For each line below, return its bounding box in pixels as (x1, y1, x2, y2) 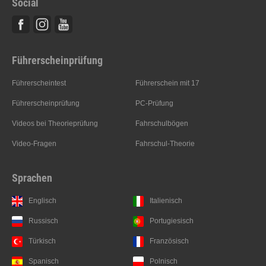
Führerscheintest (12, 78, 66, 87)
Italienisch (149, 196, 182, 205)
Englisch (28, 196, 56, 205)
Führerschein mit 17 (135, 78, 200, 87)
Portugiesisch (149, 216, 194, 225)
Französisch (149, 236, 189, 245)
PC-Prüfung (135, 99, 174, 107)
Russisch (28, 216, 58, 225)
